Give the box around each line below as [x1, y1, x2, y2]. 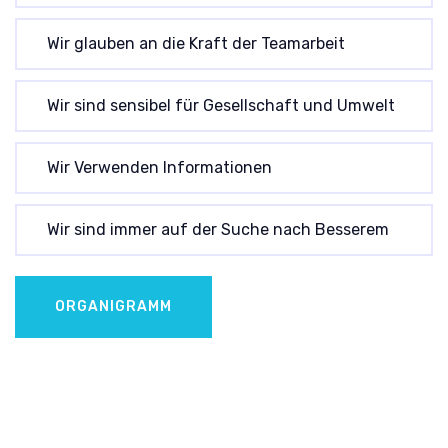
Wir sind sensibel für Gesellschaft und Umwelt [47, 95, 395, 115]
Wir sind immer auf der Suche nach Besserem [47, 219, 389, 239]
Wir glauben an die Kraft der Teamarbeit [47, 33, 345, 53]
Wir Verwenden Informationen [47, 157, 272, 177]
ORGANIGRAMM [55, 297, 172, 315]
